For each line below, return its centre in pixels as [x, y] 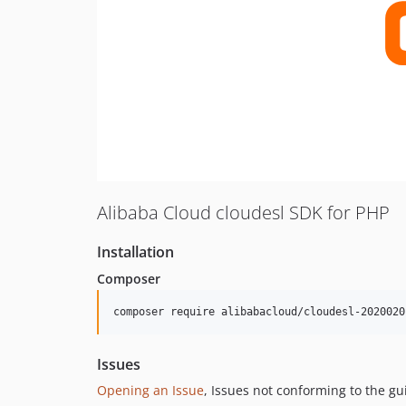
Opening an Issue [150, 390]
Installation [135, 251]
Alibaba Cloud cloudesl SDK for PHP [243, 212]
